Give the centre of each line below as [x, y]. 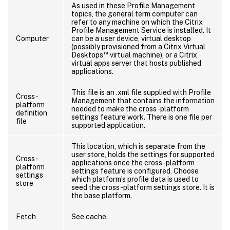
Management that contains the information [143, 100]
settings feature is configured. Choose [135, 171]
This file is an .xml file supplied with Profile [141, 92]
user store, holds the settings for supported [143, 154]
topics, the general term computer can [135, 14]
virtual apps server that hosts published [136, 63]
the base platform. [102, 195]
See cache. [90, 216]
